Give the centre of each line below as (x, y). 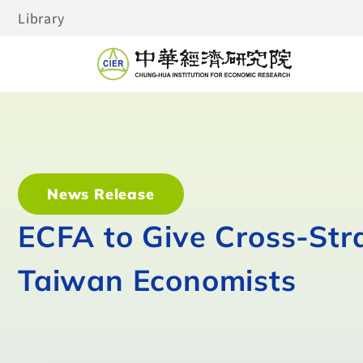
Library (41, 18)
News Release (101, 194)
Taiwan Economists (157, 280)
